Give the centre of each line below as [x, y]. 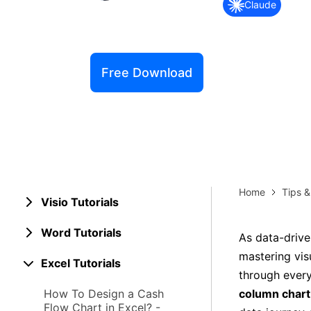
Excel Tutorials [81, 263]
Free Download [146, 73]
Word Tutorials [81, 233]
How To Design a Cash [104, 294]
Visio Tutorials [80, 202]
